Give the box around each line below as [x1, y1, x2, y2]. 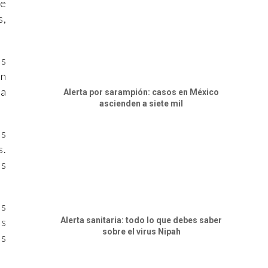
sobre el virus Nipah [102, 226, 181, 236]
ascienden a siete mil [99, 98, 183, 108]
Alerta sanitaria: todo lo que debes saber [60, 215, 222, 225]
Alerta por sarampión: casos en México [63, 87, 219, 97]
